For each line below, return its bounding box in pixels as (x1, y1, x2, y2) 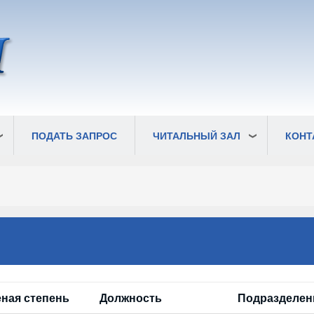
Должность (100, 289, 162, 306)
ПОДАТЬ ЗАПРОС (32, 128, 117, 143)
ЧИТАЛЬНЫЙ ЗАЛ (153, 128, 240, 143)
